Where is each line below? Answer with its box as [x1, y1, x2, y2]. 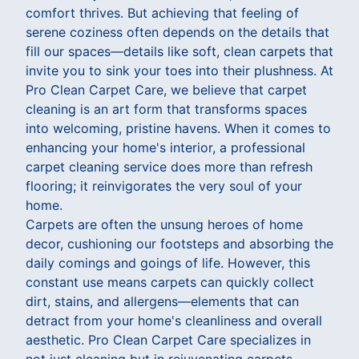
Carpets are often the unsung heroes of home [26, 216, 303, 232]
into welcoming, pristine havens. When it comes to [26, 119, 331, 136]
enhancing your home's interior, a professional [26, 139, 305, 155]
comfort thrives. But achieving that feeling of [26, 4, 299, 21]
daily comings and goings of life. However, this [26, 254, 310, 271]
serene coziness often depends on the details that [26, 23, 329, 40]
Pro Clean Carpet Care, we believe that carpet [26, 81, 307, 98]
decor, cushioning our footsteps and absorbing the [26, 235, 333, 252]
